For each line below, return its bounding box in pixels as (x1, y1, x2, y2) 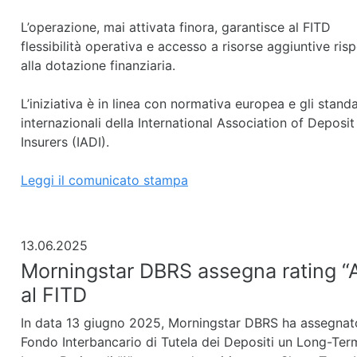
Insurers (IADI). (21, 134, 109, 150)
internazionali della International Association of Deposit (21, 115, 355, 131)
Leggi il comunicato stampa (21, 172, 188, 188)
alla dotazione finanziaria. (21, 57, 175, 73)
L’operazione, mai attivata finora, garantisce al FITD (21, 19, 331, 35)
